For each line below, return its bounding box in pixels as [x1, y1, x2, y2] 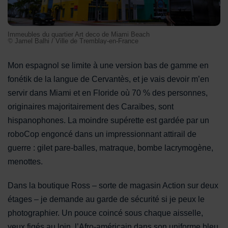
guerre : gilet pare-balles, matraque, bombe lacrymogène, [8, 143, 213, 152]
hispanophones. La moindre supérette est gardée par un [8, 116, 209, 125]
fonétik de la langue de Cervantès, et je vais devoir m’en [8, 74, 209, 83]
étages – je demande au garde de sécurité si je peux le [8, 194, 205, 204]
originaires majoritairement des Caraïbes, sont [8, 102, 174, 111]
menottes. [8, 157, 45, 166]
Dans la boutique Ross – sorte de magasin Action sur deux [8, 181, 218, 190]
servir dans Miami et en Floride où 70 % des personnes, [8, 88, 208, 97]
